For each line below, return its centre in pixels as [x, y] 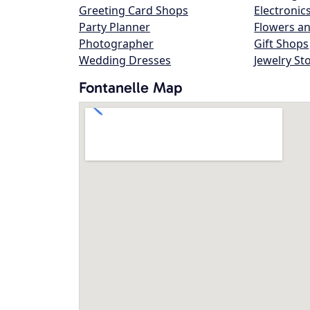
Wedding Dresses [125, 60]
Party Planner [115, 27]
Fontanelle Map [131, 88]
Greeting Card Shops [134, 10]
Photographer [116, 44]
